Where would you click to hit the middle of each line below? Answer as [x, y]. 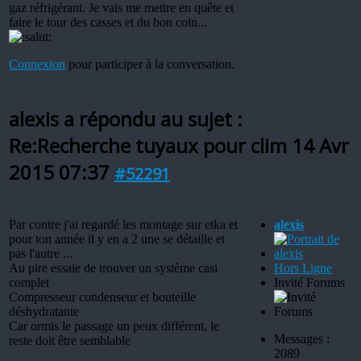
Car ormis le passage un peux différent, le [114, 326]
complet [29, 282]
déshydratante [44, 311]
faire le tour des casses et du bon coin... [108, 22]
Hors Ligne [303, 268]
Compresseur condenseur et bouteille [102, 297]
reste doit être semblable [70, 340]
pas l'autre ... [41, 253]
